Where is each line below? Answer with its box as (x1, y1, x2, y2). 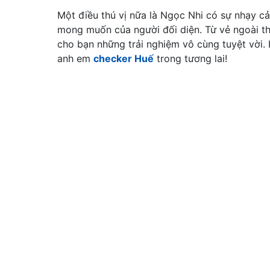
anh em (57, 52, 93, 65)
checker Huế (93, 52, 154, 65)
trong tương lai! (154, 52, 227, 65)
